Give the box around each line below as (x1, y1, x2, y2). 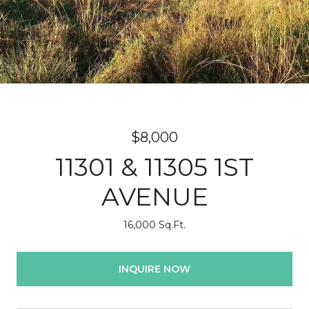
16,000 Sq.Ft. (123, 219, 186, 231)
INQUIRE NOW (119, 262, 190, 275)
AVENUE (101, 181, 208, 212)
